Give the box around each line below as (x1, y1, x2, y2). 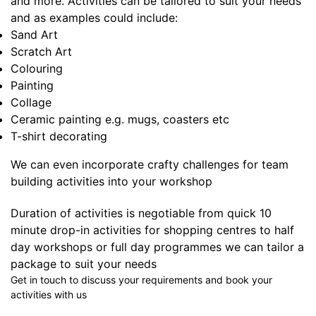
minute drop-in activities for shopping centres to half (11, 223, 294, 238)
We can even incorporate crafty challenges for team (11, 157, 288, 172)
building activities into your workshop (11, 174, 212, 189)
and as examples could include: (11, 11, 178, 25)
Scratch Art (11, 44, 72, 59)
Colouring (11, 61, 63, 76)
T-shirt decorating (11, 129, 107, 144)
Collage (11, 95, 51, 110)
